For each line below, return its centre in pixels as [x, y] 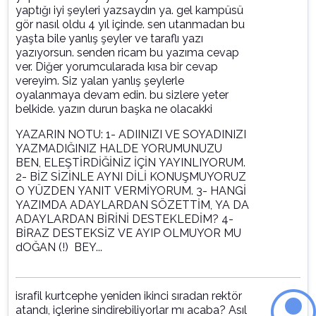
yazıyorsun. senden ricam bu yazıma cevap [127, 53]
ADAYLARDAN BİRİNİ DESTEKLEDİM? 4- [124, 219]
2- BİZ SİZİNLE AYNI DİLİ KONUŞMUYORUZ [131, 177]
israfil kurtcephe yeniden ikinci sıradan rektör [129, 296]
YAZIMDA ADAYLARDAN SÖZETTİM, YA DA [132, 205]
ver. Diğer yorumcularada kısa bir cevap [117, 67]
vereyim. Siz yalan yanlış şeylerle [100, 81]
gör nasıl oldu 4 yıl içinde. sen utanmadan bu [130, 25]
